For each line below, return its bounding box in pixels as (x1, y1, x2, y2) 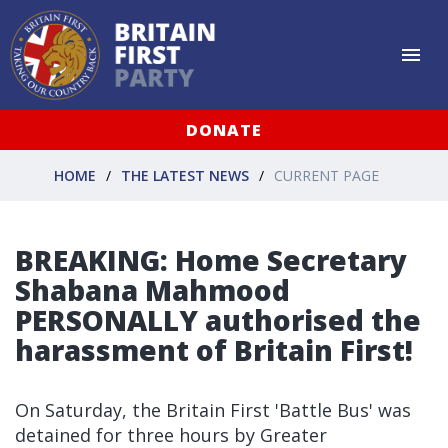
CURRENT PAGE (274, 165, 379, 185)
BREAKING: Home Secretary (15, 241, 407, 279)
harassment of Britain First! (15, 331, 413, 369)
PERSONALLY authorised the (15, 301, 421, 339)
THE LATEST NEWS (121, 165, 249, 185)
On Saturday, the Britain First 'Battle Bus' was (15, 398, 411, 422)
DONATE (186, 119, 262, 141)
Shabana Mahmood (15, 271, 290, 309)
